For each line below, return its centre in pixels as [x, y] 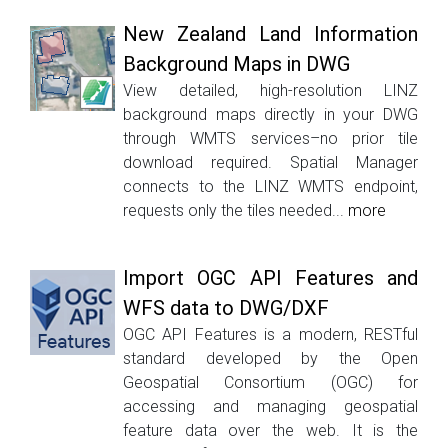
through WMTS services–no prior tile [270, 138]
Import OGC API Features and [270, 277]
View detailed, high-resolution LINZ [270, 90]
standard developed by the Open [270, 358]
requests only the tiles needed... [235, 210]
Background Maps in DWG [236, 63]
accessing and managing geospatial [270, 406]
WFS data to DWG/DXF [226, 307]
